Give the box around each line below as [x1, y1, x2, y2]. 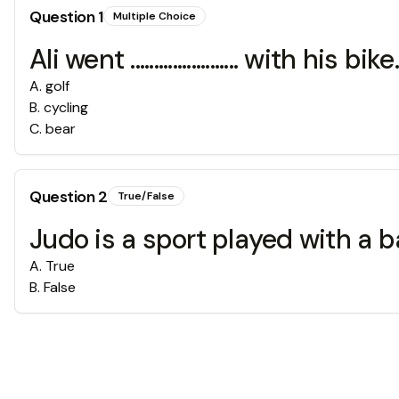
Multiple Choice [112, 9, 196, 23]
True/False [117, 189, 175, 203]
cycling [44, 98, 88, 117]
